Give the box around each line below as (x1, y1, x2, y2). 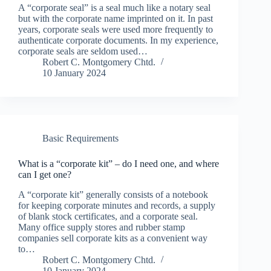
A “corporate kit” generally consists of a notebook (18, 189, 208, 200)
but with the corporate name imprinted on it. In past (18, 13, 213, 24)
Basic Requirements (42, 133, 119, 144)
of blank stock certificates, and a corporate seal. (18, 211, 198, 222)
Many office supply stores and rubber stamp (18, 222, 185, 233)
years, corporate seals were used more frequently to (18, 24, 213, 35)
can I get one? (18, 169, 71, 180)
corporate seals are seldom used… (18, 46, 148, 57)
